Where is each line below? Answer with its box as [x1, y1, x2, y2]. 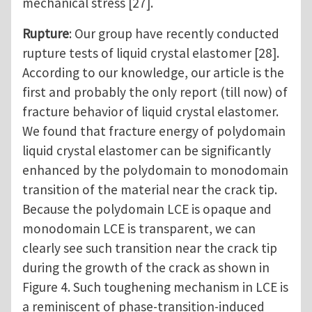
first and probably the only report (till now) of [22, 84, 288, 101]
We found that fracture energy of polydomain [22, 123, 286, 140]
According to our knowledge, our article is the [22, 64, 284, 81]
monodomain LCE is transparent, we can [22, 220, 256, 237]
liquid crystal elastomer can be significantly [22, 142, 271, 159]
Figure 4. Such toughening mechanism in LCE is [22, 279, 288, 296]
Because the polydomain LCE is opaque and [22, 201, 272, 218]
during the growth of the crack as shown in [22, 259, 270, 276]
